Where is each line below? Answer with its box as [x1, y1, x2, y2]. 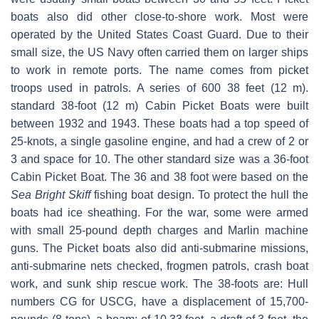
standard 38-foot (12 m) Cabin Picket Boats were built [11, 100, 308, 113]
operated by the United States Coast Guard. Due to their [11, 28, 308, 41]
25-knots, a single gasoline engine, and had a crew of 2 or [11, 135, 308, 148]
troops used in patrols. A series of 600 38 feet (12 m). [11, 82, 308, 95]
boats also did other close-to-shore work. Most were [11, 11, 308, 23]
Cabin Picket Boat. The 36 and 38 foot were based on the [11, 171, 308, 184]
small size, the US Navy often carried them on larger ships [11, 46, 308, 59]
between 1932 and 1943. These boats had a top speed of [11, 117, 308, 130]
